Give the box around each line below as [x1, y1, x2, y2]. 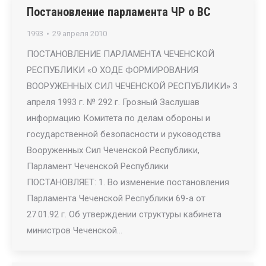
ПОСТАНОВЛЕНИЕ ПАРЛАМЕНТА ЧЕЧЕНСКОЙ [27, 49, 214, 59]
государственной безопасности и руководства [27, 129, 221, 140]
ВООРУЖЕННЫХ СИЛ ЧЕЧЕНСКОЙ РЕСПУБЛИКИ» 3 [27, 81, 237, 91]
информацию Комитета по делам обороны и [27, 113, 210, 123]
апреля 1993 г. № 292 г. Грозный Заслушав [27, 97, 199, 107]
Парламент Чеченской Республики [27, 161, 169, 172]
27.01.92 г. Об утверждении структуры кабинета [27, 209, 221, 220]
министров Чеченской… [27, 225, 122, 236]
